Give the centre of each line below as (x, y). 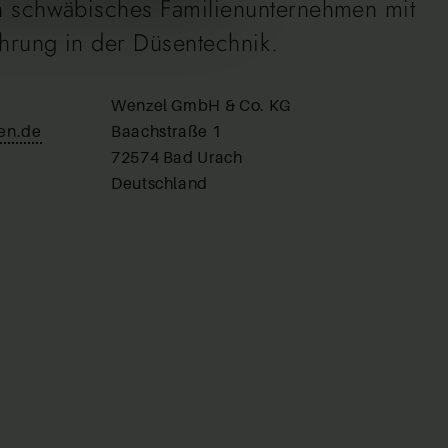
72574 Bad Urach (177, 157)
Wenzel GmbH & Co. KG (201, 105)
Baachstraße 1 (166, 131)
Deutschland (160, 183)
